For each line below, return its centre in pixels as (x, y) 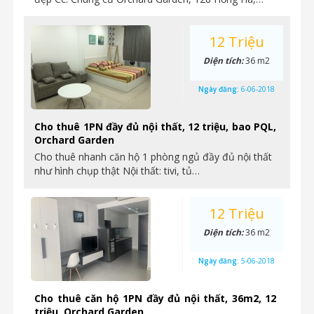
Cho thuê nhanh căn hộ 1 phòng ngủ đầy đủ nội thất (153, 157)
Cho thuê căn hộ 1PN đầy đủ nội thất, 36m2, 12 (155, 298)
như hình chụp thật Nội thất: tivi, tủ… (117, 171)
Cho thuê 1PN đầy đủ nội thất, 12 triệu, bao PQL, (155, 127)
